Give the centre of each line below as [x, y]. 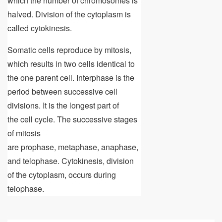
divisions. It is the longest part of [63, 105]
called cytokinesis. [40, 28]
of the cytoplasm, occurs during [62, 174]
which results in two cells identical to [71, 63]
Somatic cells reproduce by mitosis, [69, 50]
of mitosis [24, 133]
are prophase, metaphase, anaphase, [73, 147]
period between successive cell [62, 91]
